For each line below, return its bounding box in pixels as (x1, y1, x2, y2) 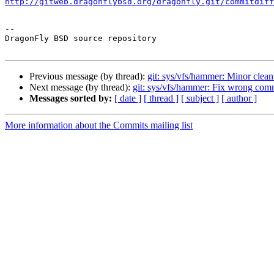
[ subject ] (181, 93, 219, 104)
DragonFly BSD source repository (5, 34, 157, 43)
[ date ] (114, 93, 141, 104)
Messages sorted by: (29, 93, 112, 104)
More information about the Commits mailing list (5, 120, 193, 131)
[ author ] (221, 93, 257, 104)
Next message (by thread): (29, 82, 133, 93)
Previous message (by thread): (29, 71, 147, 82)
